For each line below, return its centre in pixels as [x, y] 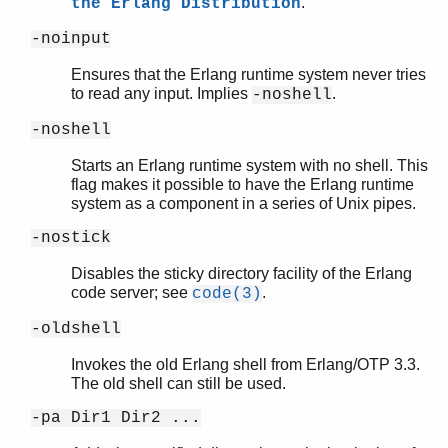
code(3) [227, 293]
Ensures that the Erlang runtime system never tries [248, 74]
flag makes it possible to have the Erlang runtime [242, 184]
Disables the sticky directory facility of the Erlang [241, 273]
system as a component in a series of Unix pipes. [243, 203]
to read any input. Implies [161, 93]
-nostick [71, 237]
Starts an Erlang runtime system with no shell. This [249, 165]
